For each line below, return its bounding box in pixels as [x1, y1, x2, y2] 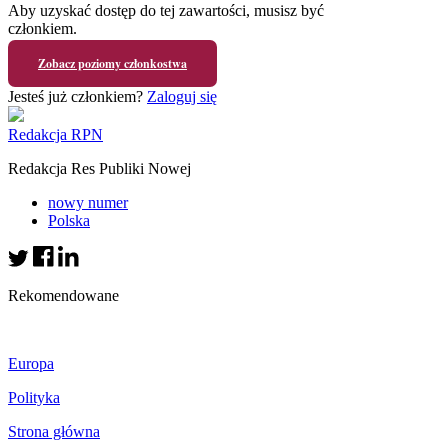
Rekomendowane [8, 286, 119, 304]
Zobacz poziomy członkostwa [38, 54, 187, 72]
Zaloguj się [147, 87, 217, 105]
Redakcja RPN [8, 125, 103, 143]
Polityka [8, 388, 60, 406]
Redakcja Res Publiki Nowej [8, 159, 191, 177]
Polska [48, 211, 90, 229]
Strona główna [8, 422, 100, 440]
